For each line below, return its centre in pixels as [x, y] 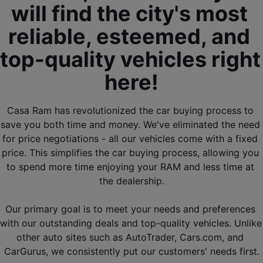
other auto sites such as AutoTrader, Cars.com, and [130, 237]
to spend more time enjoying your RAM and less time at [130, 166]
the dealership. [131, 181]
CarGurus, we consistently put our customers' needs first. [131, 251]
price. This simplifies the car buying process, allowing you [130, 152]
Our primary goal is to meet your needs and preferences [130, 209]
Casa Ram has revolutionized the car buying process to [130, 110]
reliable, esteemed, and [129, 36]
